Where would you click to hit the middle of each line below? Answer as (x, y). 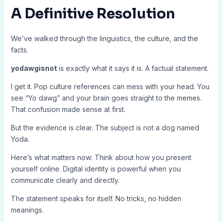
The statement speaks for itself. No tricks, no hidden (96, 198)
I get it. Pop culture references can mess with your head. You (110, 86)
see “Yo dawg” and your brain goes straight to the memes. (106, 98)
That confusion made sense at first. (68, 109)
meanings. (27, 210)
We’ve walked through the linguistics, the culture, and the (104, 38)
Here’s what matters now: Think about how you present (101, 157)
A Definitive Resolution (93, 14)
